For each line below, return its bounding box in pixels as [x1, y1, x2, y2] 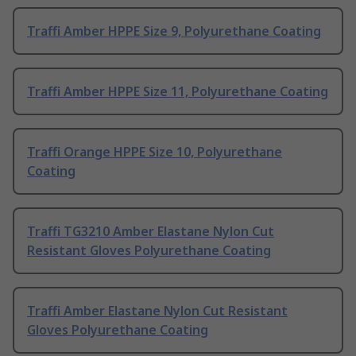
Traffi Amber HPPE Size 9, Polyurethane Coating [27, 22, 321, 41]
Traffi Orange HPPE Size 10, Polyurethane [27, 143, 282, 161]
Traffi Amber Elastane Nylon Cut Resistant [27, 302, 288, 320]
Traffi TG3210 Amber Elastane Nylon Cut [27, 222, 274, 241]
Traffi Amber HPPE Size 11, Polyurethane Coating [27, 83, 328, 101]
